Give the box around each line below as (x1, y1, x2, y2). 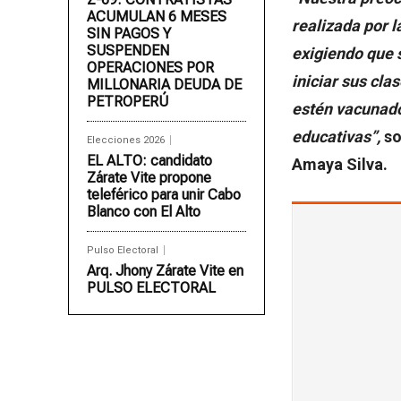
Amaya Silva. (292, 155, 388, 175)
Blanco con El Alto (87, 203, 200, 221)
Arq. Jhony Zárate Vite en (87, 262, 243, 280)
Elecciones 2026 (87, 134, 165, 147)
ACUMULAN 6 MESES (87, 8, 226, 26)
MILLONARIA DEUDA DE (87, 76, 242, 94)
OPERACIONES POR (87, 59, 214, 77)
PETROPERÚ (87, 93, 168, 111)
